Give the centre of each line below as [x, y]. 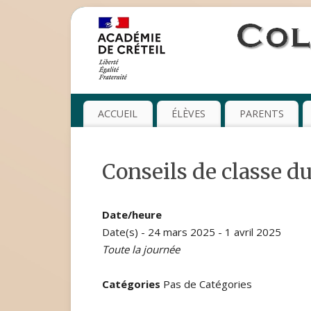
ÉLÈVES [189, 114]
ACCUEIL [118, 114]
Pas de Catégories [206, 284]
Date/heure [132, 215]
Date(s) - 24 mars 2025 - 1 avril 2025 [192, 232]
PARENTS [261, 114]
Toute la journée [141, 250]
